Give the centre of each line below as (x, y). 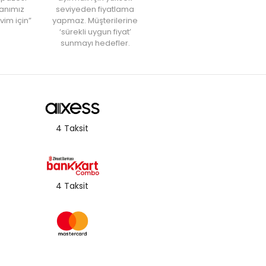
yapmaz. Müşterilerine (95, 20)
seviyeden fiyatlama (95, 9)
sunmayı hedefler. (95, 43)
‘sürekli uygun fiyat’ (95, 31)
